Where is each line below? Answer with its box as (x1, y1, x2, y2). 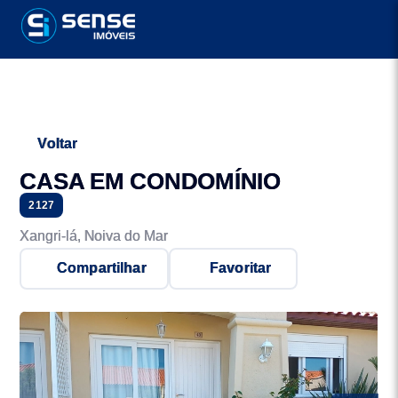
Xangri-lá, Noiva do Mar (20, 227, 168, 243)
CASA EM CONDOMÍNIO (20, 167, 281, 195)
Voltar (37, 135, 78, 151)
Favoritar (210, 260, 272, 276)
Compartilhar (56, 260, 147, 276)
